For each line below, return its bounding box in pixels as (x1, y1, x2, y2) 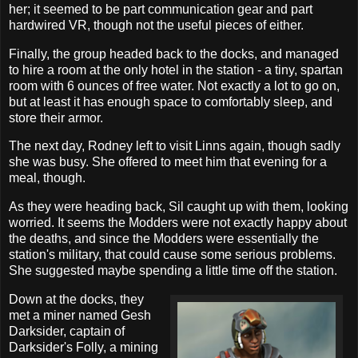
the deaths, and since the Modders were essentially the (9, 232, 319, 246)
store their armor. (9, 110, 103, 125)
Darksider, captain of (9, 324, 125, 339)
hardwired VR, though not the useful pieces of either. (9, 18, 304, 32)
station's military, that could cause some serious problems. (9, 248, 336, 262)
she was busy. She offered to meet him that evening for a (9, 155, 327, 169)
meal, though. (9, 171, 86, 185)
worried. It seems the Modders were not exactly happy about (9, 216, 347, 230)
